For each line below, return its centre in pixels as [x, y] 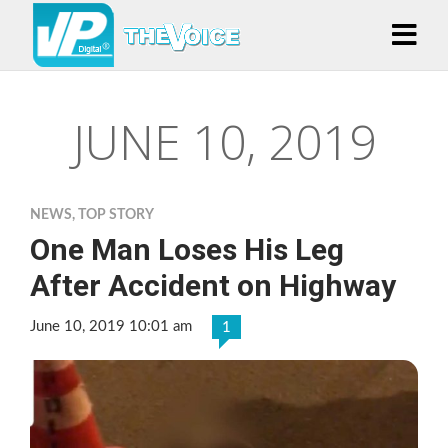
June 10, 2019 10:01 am [111, 326]
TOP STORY [116, 215]
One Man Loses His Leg [187, 249]
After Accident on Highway [213, 285]
